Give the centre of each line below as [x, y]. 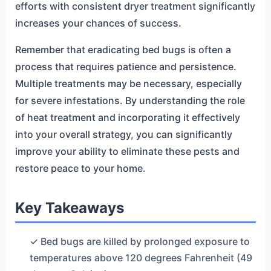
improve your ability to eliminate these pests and [127, 151]
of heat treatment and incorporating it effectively [127, 117]
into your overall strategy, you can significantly [123, 134]
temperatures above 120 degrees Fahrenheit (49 [141, 257]
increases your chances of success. [98, 23]
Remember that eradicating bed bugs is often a [123, 49]
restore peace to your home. [80, 168]
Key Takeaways [69, 207]
